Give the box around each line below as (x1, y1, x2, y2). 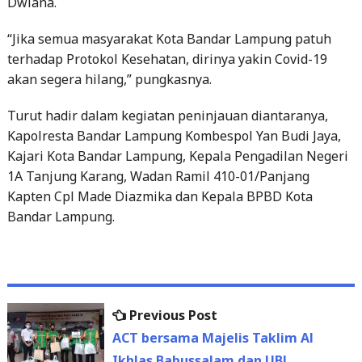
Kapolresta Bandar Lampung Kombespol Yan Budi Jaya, (6, 126, 341, 145)
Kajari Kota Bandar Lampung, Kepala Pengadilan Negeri (6, 146, 348, 165)
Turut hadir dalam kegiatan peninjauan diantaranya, (6, 106, 328, 124)
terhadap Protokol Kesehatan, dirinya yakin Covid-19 (6, 49, 327, 68)
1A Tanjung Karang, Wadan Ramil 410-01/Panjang (6, 166, 309, 185)
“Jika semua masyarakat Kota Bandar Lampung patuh (6, 29, 331, 48)
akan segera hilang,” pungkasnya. (6, 69, 212, 88)
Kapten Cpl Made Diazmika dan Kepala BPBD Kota (6, 187, 313, 205)
